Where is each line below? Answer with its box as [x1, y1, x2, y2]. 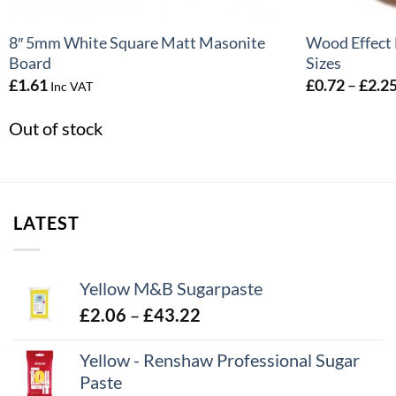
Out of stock [8, 118, 103, 139]
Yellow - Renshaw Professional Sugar [80, 349, 360, 370]
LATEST [13, 213, 80, 234]
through [200, 372, 261, 393]
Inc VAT [49, 79, 93, 95]
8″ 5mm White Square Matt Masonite [8, 34, 265, 53]
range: [200, 326, 247, 347]
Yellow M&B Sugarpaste [80, 278, 263, 299]
